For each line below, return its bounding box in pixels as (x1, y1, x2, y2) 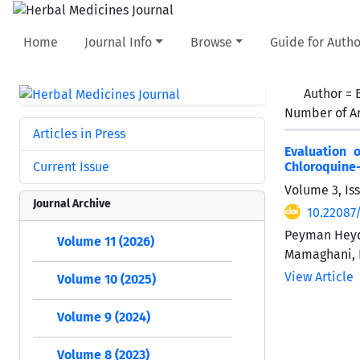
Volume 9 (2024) (57, 309, 150, 325)
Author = (304, 85, 355, 101)
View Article (284, 268, 354, 284)
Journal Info (84, 34, 153, 50)
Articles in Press (33, 125, 125, 141)
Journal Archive (33, 196, 111, 211)
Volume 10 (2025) (57, 271, 156, 287)
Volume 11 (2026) (57, 233, 154, 249)
